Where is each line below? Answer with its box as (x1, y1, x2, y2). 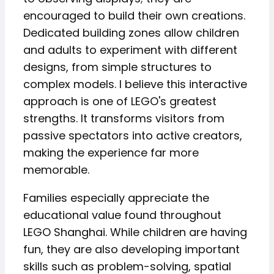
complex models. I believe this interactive (23, 76, 247, 92)
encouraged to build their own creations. (23, 8, 245, 23)
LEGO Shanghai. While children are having (23, 224, 247, 240)
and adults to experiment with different (23, 42, 237, 57)
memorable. (23, 162, 89, 177)
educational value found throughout (23, 207, 221, 223)
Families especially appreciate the (23, 190, 209, 206)
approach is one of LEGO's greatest (23, 94, 217, 109)
